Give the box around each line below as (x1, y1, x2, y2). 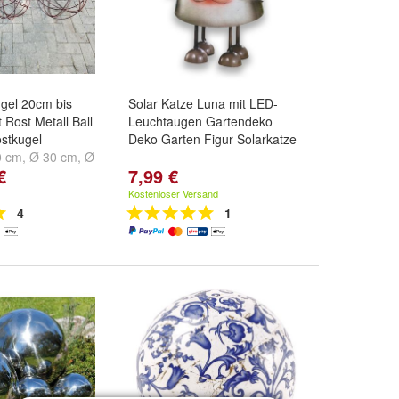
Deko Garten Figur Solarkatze (128, 130, 297, 148)
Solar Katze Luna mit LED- (128, 94, 278, 112)
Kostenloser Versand (128, 186, 218, 200)
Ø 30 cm (29, 148, 77, 166)
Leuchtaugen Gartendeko (128, 112, 273, 130)
